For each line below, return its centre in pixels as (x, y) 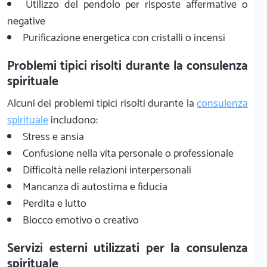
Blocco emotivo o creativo (81, 220)
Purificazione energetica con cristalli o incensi (124, 38)
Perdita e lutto (55, 204)
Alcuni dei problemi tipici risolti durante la (102, 103)
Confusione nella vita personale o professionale (128, 153)
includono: (73, 120)
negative (26, 21)
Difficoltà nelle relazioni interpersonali (107, 170)
